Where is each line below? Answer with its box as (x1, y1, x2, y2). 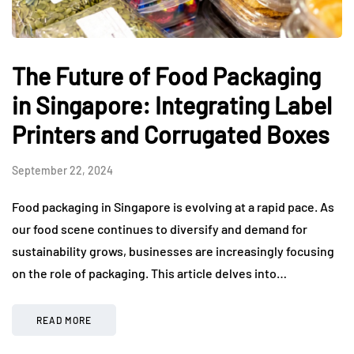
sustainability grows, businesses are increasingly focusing (12, 243, 334, 259)
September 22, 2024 (12, 164, 113, 178)
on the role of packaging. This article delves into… (12, 265, 287, 281)
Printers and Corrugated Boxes (12, 120, 330, 149)
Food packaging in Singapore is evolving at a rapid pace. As (12, 199, 334, 215)
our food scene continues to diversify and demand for (12, 221, 307, 237)
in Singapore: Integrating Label (12, 91, 332, 120)
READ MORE (36, 314, 92, 326)
